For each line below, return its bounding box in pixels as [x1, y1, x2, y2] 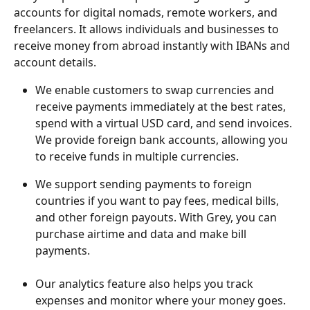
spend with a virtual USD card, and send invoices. [35, 116, 295, 131]
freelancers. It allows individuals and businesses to [14, 21, 282, 37]
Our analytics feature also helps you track [35, 276, 256, 292]
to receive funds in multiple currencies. [35, 149, 241, 164]
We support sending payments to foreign [35, 176, 255, 192]
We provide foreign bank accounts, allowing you [35, 132, 291, 147]
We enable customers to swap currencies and [35, 82, 277, 98]
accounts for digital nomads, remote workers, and [14, 5, 280, 20]
